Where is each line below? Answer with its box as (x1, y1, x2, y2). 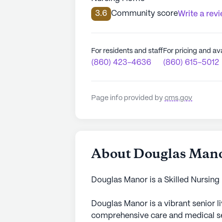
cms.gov (165, 95, 192, 102)
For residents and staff (91, 48, 163, 55)
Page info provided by (91, 95, 165, 102)
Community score (111, 10, 178, 17)
